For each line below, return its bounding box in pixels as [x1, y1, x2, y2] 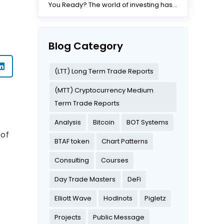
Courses [101, 155, 128, 165]
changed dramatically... [48, 10, 125, 20]
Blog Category [48, 39, 123, 53]
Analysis [54, 117, 81, 127]
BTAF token [54, 136, 89, 146]
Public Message [93, 212, 144, 222]
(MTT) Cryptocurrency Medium [54, 85, 153, 95]
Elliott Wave [54, 193, 91, 203]
